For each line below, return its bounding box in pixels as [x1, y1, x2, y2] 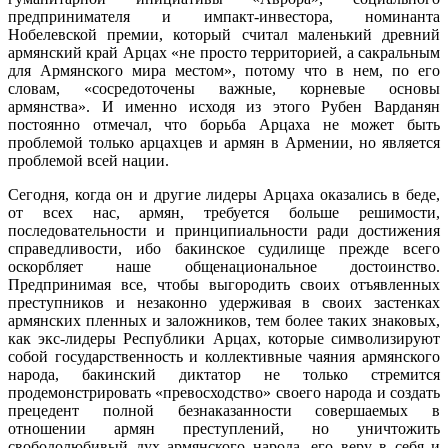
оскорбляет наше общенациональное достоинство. [8, 258, 440, 276]
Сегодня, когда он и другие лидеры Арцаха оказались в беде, [8, 186, 440, 204]
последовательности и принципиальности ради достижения [8, 222, 440, 240]
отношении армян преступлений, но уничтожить [8, 420, 440, 438]
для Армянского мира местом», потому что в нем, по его [8, 62, 440, 80]
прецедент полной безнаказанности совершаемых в [8, 402, 440, 420]
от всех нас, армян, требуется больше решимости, [8, 204, 440, 222]
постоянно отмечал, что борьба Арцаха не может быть [8, 116, 440, 134]
